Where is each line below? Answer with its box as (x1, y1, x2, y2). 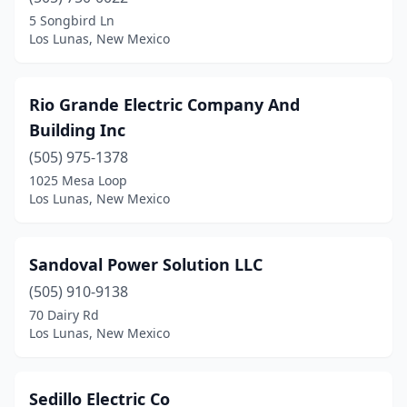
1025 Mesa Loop (29, 172, 127, 189)
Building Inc (29, 119, 125, 141)
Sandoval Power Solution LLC (29, 253, 263, 275)
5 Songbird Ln (29, 12, 114, 29)
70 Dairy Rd (29, 306, 99, 323)
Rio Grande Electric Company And (29, 94, 300, 115)
